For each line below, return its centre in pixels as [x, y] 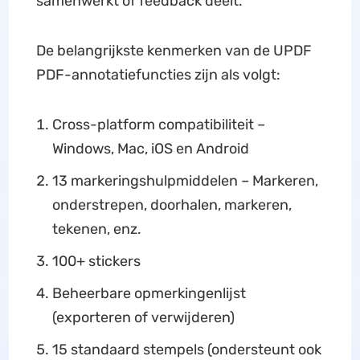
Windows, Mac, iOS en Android [150, 149]
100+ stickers [96, 261]
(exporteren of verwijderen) [143, 317]
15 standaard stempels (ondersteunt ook [186, 350]
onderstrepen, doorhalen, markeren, [172, 205]
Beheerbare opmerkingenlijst [149, 293]
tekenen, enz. [96, 229]
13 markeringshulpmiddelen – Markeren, [185, 181]
